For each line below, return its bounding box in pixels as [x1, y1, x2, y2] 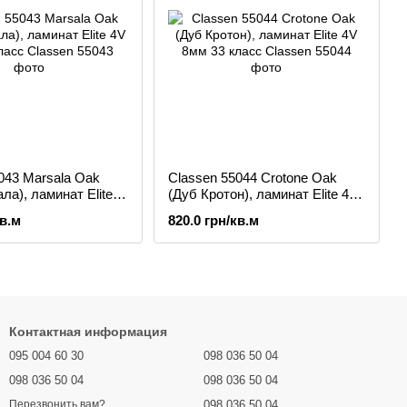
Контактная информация [9, 324, 167, 339]
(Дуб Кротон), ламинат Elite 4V [167, 186, 358, 202]
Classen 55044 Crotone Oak [167, 170, 337, 185]
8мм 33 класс [167, 203, 252, 218]
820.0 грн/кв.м [167, 213, 259, 228]
